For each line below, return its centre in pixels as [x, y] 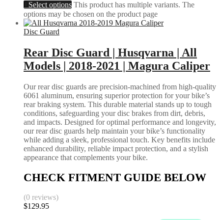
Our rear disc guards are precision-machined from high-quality [120, 86]
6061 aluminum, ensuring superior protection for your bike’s [117, 95]
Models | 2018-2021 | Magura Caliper [117, 66]
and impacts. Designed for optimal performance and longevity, [120, 122]
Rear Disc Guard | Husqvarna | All [110, 53]
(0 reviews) [41, 197]
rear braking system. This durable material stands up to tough [118, 104]
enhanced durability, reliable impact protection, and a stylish [116, 148]
